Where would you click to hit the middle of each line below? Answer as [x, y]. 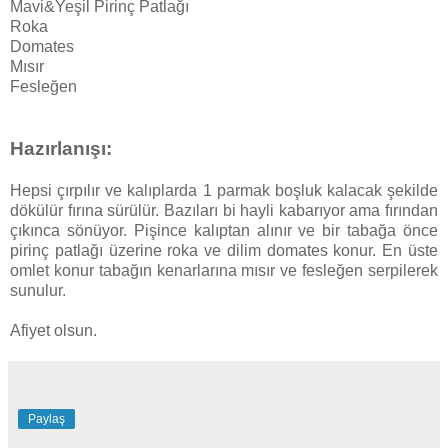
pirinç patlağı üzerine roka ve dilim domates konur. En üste [224, 251]
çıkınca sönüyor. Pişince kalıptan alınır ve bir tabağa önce [224, 231]
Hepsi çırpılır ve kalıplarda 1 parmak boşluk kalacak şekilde [224, 191]
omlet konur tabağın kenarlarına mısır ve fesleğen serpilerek [224, 271]
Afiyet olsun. [53, 331]
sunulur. [38, 291]
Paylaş [46, 419]
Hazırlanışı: [61, 149]
